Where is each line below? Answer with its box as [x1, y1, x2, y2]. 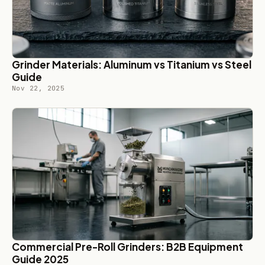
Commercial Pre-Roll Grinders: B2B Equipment [12, 240, 243, 254]
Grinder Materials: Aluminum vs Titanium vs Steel [12, 58, 251, 72]
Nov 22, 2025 [12, 84, 65, 93]
